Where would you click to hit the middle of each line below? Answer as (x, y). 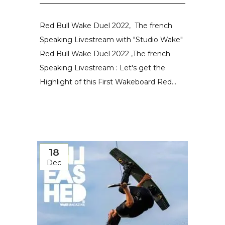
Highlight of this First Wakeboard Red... (108, 82)
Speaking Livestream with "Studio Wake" (111, 40)
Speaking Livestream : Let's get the (102, 68)
